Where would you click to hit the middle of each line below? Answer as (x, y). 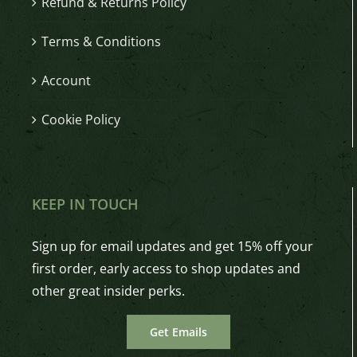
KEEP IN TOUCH (85, 204)
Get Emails (178, 331)
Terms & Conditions (101, 41)
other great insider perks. (108, 290)
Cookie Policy (81, 119)
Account (66, 80)
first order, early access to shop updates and (166, 268)
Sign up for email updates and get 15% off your (173, 246)
